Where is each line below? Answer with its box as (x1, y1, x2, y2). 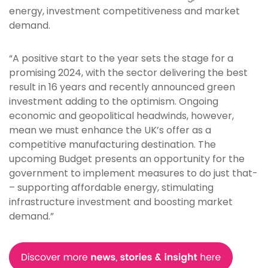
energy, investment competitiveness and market (9, 4, 240, 19)
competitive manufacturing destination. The (9, 138, 216, 152)
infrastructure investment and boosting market (9, 195, 233, 209)
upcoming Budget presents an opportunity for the (9, 152, 245, 166)
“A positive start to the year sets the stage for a (9, 51, 233, 66)
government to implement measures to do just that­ (9, 166, 258, 181)
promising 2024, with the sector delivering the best (9, 66, 248, 80)
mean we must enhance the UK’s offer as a (9, 123, 211, 138)
